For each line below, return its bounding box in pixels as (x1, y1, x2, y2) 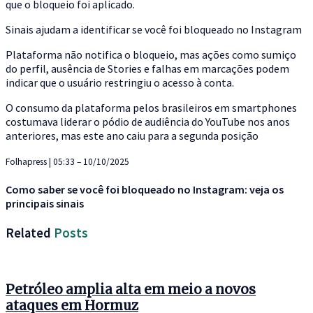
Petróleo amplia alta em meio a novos (6, 281, 256, 298)
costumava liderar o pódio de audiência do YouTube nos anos (6, 114, 290, 129)
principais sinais (6, 196, 84, 211)
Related (6, 225, 51, 242)
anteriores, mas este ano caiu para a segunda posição (6, 128, 259, 143)
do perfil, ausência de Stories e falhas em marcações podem (6, 61, 289, 75)
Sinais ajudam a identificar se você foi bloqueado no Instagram (6, 22, 302, 36)
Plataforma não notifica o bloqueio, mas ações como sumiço (6, 47, 296, 61)
